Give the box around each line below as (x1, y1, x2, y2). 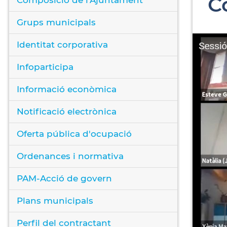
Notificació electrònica (17, 106, 117, 117)
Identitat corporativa (17, 39, 108, 50)
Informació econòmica (17, 84, 117, 94)
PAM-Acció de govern (17, 173, 112, 183)
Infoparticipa (17, 61, 73, 72)
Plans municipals (17, 195, 93, 206)
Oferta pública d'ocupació (17, 128, 132, 139)
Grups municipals (17, 17, 96, 27)
